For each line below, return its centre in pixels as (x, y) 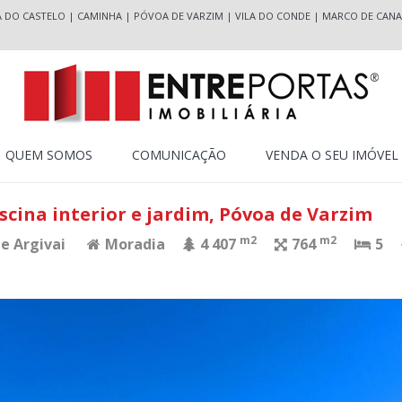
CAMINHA (99, 16)
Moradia (133, 244)
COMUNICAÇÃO (179, 155)
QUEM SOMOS (48, 155)
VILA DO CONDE (272, 16)
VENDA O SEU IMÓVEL (332, 155)
